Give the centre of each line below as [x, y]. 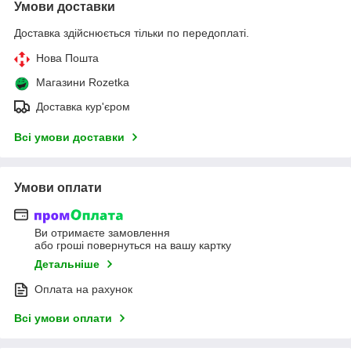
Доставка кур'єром [83, 106]
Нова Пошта [67, 58]
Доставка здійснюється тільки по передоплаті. [132, 33]
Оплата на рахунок [83, 289]
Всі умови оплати [63, 318]
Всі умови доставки [69, 137]
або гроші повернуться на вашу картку [133, 246]
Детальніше [67, 264]
